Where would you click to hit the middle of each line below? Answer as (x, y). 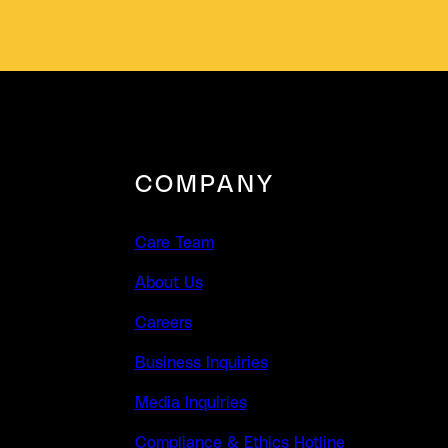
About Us (168, 283)
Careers (163, 323)
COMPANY (205, 185)
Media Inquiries (190, 403)
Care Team (174, 243)
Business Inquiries (201, 363)
